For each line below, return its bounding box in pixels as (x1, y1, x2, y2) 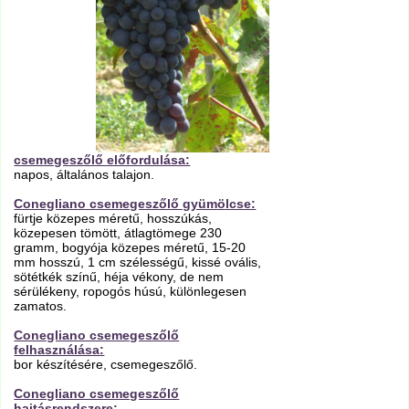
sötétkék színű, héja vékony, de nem (14, 269, 225, 285)
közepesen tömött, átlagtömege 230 (14, 225, 223, 241)
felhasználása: (14, 342, 105, 358)
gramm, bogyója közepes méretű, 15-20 (14, 240, 246, 256)
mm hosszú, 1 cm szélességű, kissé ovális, (14, 255, 262, 270)
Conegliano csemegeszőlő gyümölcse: (14, 196, 257, 212)
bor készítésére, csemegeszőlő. (14, 357, 198, 372)
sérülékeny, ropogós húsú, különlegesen (14, 284, 247, 299)
